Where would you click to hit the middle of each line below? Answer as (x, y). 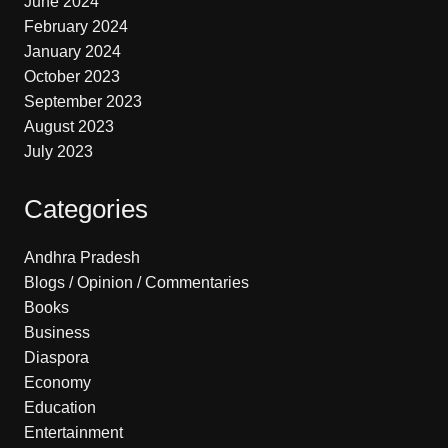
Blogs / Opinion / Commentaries (136, 283)
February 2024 (75, 27)
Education (59, 408)
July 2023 (58, 152)
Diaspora (56, 358)
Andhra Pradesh (81, 258)
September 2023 (82, 102)
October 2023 (71, 77)
